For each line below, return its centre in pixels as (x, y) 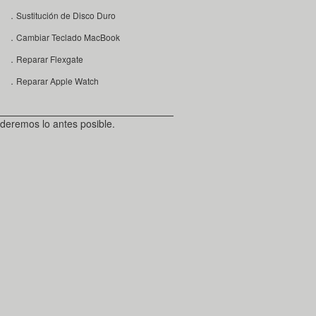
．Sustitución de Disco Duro (61, 15)
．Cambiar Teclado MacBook (63, 37)
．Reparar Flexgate (45, 59)
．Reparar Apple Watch (53, 80)
